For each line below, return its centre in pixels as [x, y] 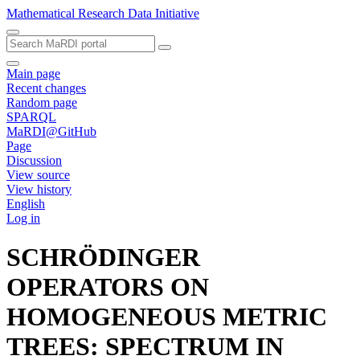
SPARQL [31, 117]
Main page [33, 74]
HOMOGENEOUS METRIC [167, 317]
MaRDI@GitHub [51, 131]
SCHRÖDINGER [103, 258]
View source [38, 175]
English [26, 204]
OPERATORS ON [108, 287]
